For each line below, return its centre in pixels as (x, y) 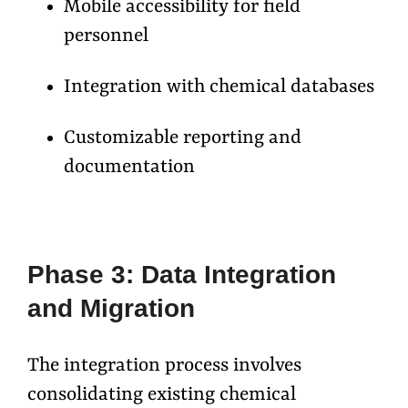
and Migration (111, 309)
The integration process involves (164, 367)
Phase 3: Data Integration (182, 275)
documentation (129, 168)
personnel (106, 37)
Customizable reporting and (183, 139)
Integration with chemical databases (219, 88)
